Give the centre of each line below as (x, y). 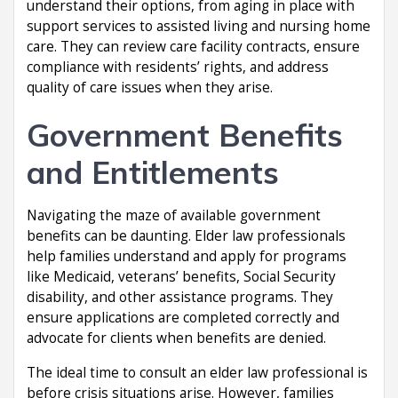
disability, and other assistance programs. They (180, 297)
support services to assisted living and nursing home (199, 26)
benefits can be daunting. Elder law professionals (186, 235)
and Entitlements (153, 172)
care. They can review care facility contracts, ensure (193, 46)
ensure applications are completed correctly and (183, 317)
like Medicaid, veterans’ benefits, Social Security (181, 276)
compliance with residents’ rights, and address (178, 67)
